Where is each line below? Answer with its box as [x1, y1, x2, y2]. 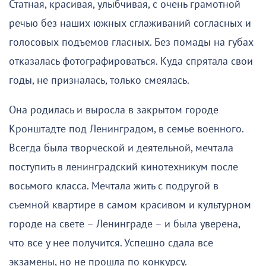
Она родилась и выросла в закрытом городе [9, 103, 218, 116]
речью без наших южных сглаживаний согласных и [9, 17, 251, 30]
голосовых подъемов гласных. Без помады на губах [9, 36, 254, 49]
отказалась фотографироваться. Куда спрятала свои [9, 55, 253, 68]
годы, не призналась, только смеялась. [9, 74, 189, 87]
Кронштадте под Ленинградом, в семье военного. [9, 122, 243, 135]
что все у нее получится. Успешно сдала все [9, 236, 213, 249]
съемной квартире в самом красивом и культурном [9, 198, 251, 211]
